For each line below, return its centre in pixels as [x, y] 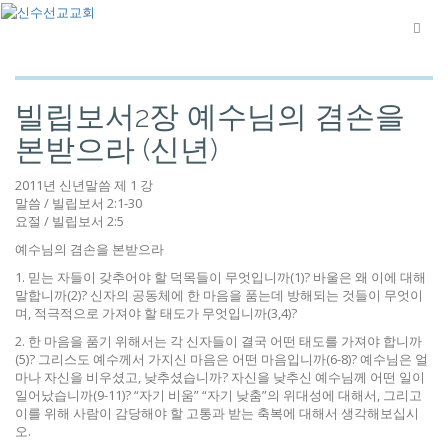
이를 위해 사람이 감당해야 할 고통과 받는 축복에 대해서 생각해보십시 [217, 413]
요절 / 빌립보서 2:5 [69, 221]
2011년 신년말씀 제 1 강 [84, 185]
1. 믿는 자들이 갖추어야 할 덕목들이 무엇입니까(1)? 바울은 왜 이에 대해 [220, 277]
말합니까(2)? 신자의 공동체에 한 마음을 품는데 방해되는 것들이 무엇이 [219, 295]
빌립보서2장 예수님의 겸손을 [210, 116]
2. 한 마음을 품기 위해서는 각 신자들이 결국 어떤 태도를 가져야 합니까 [218, 341]
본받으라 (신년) [116, 149]
